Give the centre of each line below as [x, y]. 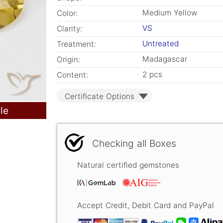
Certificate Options [100, 96]
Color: [67, 13]
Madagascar [165, 59]
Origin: [68, 59]
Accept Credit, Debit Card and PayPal [146, 206]
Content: [72, 75]
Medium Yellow [170, 13]
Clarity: [69, 29]
